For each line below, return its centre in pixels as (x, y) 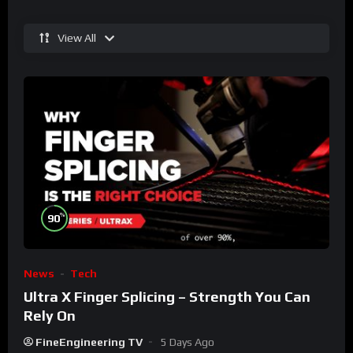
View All (77, 38)
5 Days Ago (188, 342)
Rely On (50, 315)
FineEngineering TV (89, 342)
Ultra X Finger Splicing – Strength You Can (167, 296)
